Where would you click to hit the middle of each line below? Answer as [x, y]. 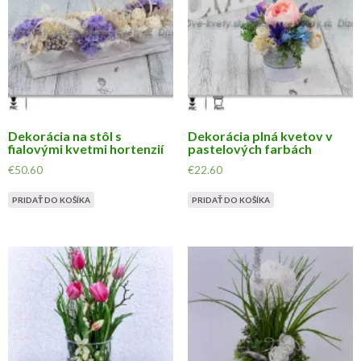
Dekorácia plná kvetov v [260, 136]
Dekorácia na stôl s [65, 136]
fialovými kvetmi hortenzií [86, 149]
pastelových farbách [249, 149]
